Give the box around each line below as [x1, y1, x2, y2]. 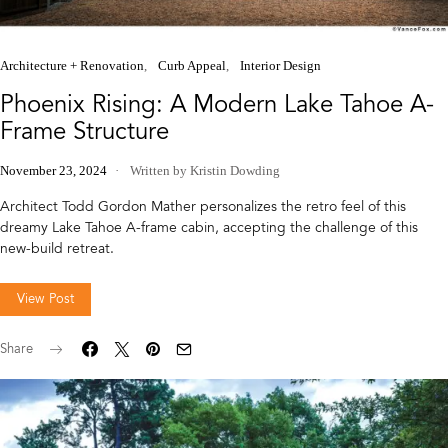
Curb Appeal [158, 57, 226, 73]
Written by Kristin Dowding [127, 162, 280, 178]
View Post [17, 289, 75, 308]
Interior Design [240, 57, 321, 73]
